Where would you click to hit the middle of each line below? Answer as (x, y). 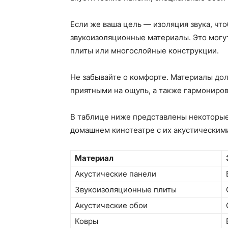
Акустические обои (111, 206)
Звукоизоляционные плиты (126, 190)
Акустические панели (116, 174)
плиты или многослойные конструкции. (145, 51)
